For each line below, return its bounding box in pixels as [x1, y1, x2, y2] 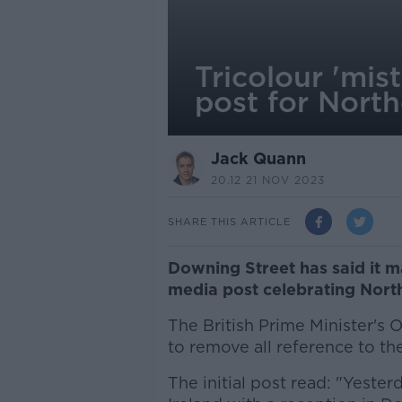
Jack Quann [210, 149, 306, 168]
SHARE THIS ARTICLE [167, 214, 291, 228]
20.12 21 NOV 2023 [210, 173, 325, 187]
